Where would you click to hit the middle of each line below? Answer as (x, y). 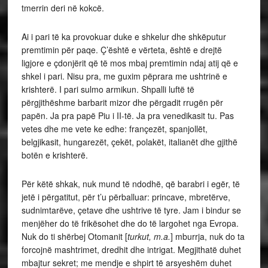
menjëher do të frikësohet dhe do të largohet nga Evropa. (130, 223)
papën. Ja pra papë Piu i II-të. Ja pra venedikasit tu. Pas (127, 115)
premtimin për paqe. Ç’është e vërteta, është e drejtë (121, 49)
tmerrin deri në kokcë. (64, 7)
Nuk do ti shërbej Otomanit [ (74, 236)
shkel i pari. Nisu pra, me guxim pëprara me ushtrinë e (124, 76)
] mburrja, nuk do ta (207, 236)
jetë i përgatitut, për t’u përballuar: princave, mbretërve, (126, 197)
